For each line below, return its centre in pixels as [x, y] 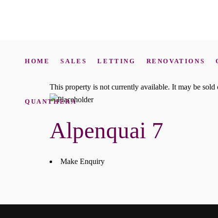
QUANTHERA [51, 101]
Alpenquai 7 [107, 130]
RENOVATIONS [176, 61]
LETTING [117, 61]
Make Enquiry [82, 161]
